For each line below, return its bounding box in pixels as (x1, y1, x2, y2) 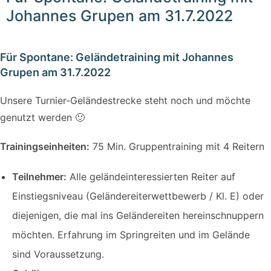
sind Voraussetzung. (12, 247, 104, 260)
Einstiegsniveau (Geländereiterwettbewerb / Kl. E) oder (12, 189, 264, 202)
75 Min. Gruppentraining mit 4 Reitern (90, 140, 264, 152)
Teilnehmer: (12, 170, 67, 183)
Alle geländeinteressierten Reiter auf (67, 170, 235, 183)
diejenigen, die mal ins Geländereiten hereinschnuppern (12, 209, 264, 221)
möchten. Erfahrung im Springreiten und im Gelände (12, 228, 250, 241)
